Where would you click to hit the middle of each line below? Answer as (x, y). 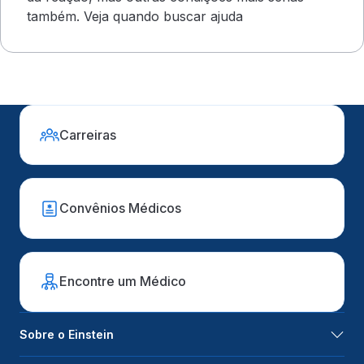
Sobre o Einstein (67, 335)
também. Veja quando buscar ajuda (135, 16)
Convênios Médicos (121, 208)
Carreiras (88, 134)
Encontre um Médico (123, 282)
